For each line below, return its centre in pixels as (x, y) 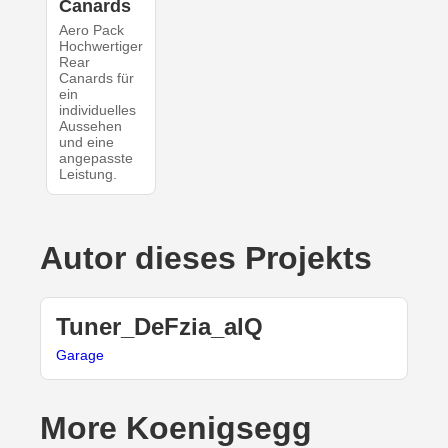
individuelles (97, 110)
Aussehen (90, 126)
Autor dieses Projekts (206, 258)
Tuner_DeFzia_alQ (159, 327)
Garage (80, 355)
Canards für (96, 78)
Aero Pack (91, 30)
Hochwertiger (100, 46)
